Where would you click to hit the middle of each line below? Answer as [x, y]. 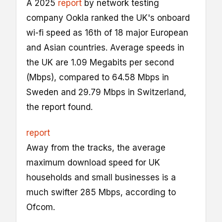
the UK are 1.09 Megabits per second [100, 62]
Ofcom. [41, 207]
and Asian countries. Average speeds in [105, 47]
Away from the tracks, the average [96, 147]
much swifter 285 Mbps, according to [101, 192]
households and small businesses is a [101, 177]
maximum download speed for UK [93, 162]
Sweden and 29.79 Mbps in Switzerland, [106, 92]
